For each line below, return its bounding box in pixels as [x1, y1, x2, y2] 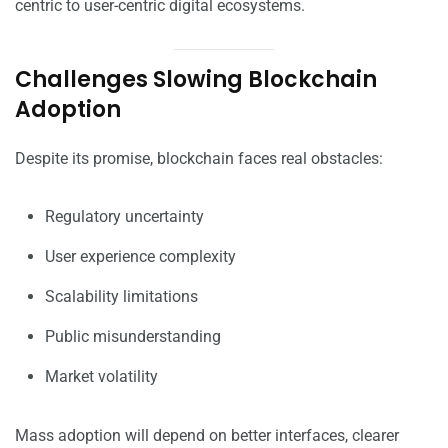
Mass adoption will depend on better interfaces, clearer [15, 426, 399, 446]
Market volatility [45, 367, 158, 387]
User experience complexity [45, 247, 236, 267]
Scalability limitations [45, 287, 198, 307]
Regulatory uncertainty [45, 207, 204, 227]
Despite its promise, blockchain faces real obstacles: [15, 149, 383, 169]
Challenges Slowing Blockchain [15, 64, 377, 96]
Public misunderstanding [45, 327, 221, 347]
